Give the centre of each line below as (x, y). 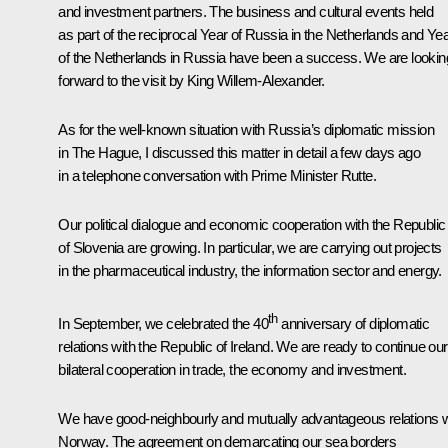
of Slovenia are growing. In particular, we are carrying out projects (250, 247)
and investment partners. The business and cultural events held (246, 11)
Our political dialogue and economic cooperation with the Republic (252, 224)
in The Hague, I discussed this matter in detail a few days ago (239, 152)
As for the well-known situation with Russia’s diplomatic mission (246, 129)
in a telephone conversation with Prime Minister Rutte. (217, 175)
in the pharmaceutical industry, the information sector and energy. (250, 270)
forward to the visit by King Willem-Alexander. (191, 80)
